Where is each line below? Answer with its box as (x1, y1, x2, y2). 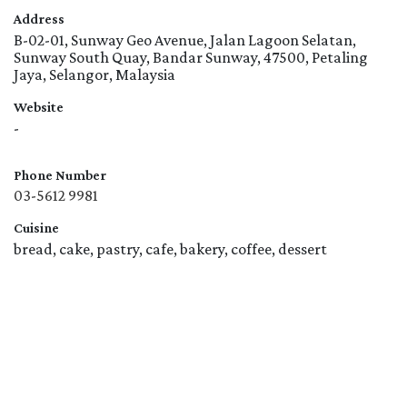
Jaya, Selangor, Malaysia (14, 65, 175, 84)
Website (14, 98, 64, 114)
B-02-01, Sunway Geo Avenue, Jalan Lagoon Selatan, (14, 30, 356, 49)
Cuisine (14, 220, 59, 236)
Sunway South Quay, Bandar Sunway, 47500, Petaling (14, 47, 368, 66)
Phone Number (14, 166, 106, 183)
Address (14, 11, 65, 26)
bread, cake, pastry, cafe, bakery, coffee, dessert (14, 240, 327, 259)
